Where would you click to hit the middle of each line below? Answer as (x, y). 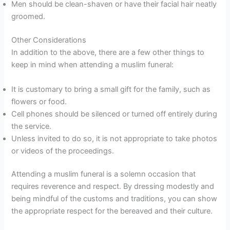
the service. (32, 126)
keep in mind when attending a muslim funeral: (93, 65)
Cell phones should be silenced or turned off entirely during (114, 114)
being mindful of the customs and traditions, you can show (114, 199)
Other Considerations (49, 40)
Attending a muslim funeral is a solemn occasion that (104, 174)
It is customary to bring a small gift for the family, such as (111, 89)
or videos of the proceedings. (63, 151)
